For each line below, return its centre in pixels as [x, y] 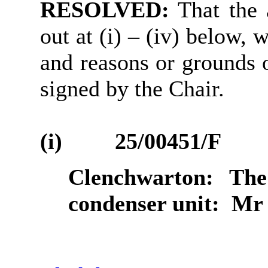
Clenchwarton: [141, 177]
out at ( [74, 36]
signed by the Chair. [132, 88]
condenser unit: [144, 203]
